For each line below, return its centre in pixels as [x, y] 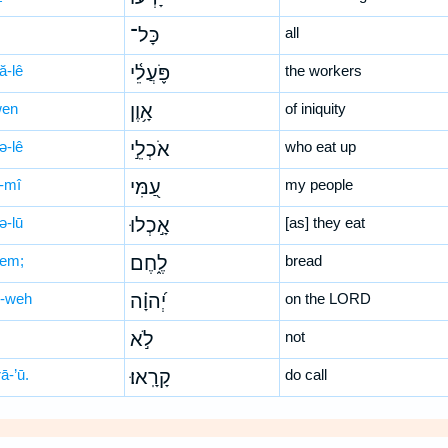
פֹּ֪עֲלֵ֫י [149, 73]
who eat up [320, 146]
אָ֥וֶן [141, 111]
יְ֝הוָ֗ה [147, 301]
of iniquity [315, 108]
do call [305, 374]
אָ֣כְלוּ [149, 225]
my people [318, 184]
